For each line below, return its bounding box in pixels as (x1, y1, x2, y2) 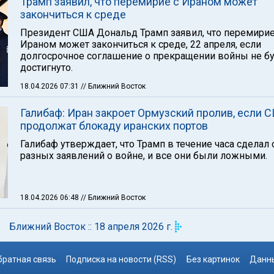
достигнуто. (20, 62, 73, 73)
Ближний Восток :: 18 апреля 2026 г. (9, 221, 172, 232)
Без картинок (186, 254, 240, 264)
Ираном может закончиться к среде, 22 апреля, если (20, 39, 261, 50)
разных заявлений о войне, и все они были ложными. (20, 150, 267, 161)
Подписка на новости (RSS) (66, 254, 177, 264)
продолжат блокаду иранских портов (20, 119, 208, 132)
